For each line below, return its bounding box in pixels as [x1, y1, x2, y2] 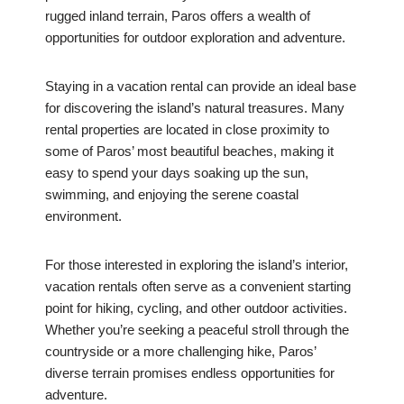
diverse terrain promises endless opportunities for [45, 365, 335, 381]
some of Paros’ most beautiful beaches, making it [45, 143, 334, 160]
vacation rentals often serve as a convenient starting [45, 279, 351, 295]
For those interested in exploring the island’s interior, [45, 257, 348, 273]
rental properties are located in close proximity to [45, 122, 329, 138]
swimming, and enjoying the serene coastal [45, 187, 298, 203]
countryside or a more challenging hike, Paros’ [45, 344, 316, 360]
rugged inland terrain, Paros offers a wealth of [45, 8, 310, 24]
